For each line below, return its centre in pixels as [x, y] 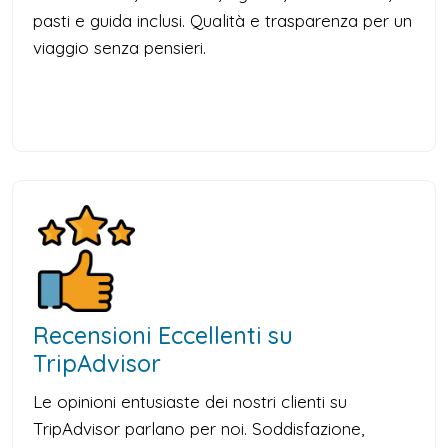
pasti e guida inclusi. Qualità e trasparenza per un [222, 20]
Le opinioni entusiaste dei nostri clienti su [190, 401]
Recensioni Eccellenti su [163, 335]
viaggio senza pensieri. [119, 47]
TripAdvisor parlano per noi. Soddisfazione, [198, 428]
